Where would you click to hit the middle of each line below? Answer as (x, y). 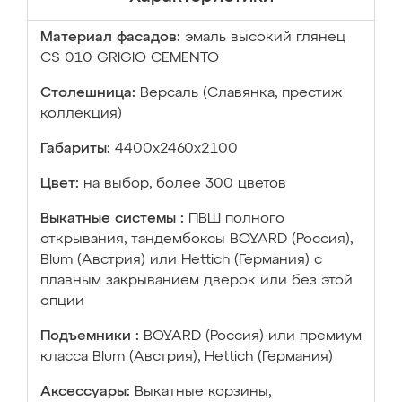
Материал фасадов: (110, 38)
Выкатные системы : (112, 219)
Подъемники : (90, 336)
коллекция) (81, 114)
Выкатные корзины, (203, 392)
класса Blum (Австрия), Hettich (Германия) (187, 357)
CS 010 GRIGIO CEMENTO (130, 58)
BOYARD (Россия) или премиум (253, 336)
